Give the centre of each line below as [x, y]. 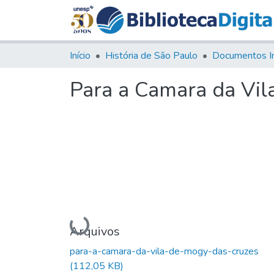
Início [80, 55]
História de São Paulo [151, 55]
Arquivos [95, 231]
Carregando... [99, 222]
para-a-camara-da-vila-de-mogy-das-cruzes [164, 251]
